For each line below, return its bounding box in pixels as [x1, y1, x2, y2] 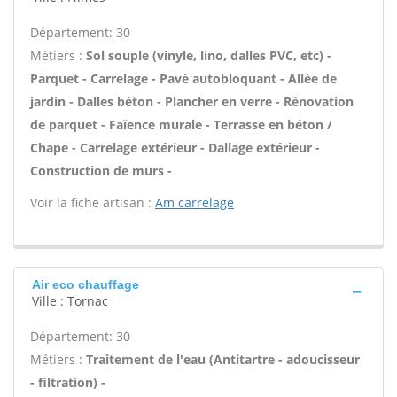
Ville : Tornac [32, 292, 108, 309]
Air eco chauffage [32, 277, 139, 292]
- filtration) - [30, 374, 105, 391]
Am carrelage [155, 194, 234, 211]
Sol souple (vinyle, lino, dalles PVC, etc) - [86, 47, 331, 64]
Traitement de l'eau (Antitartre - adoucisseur [86, 351, 360, 368]
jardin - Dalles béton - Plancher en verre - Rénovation [30, 93, 354, 110]
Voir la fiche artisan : [30, 194, 155, 211]
